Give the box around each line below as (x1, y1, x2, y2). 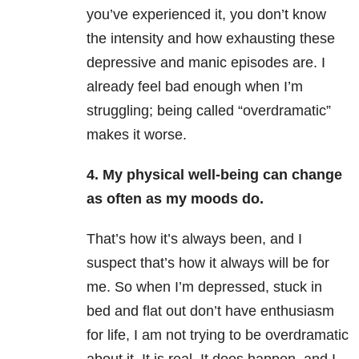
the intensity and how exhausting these (87, 30, 335, 47)
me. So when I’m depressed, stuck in (87, 279, 322, 296)
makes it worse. (87, 127, 187, 143)
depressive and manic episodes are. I (87, 54, 325, 71)
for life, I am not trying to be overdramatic (87, 327, 349, 344)
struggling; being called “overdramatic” (87, 103, 331, 119)
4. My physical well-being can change (87, 167, 342, 184)
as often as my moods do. (87, 191, 264, 208)
